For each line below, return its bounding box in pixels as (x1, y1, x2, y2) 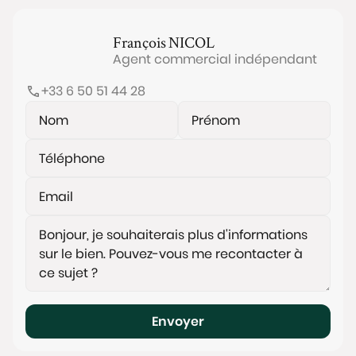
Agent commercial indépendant (113, 50, 317, 68)
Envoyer (152, 311, 204, 331)
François (113, 32, 166, 52)
